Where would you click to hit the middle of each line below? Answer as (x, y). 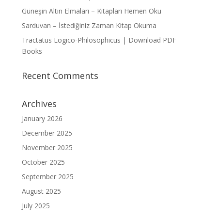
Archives (39, 104)
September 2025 (47, 177)
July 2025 (36, 206)
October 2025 (43, 162)
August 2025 (41, 191)
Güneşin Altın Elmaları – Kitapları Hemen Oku (91, 11)
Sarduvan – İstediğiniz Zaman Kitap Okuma (89, 25)
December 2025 (47, 133)
